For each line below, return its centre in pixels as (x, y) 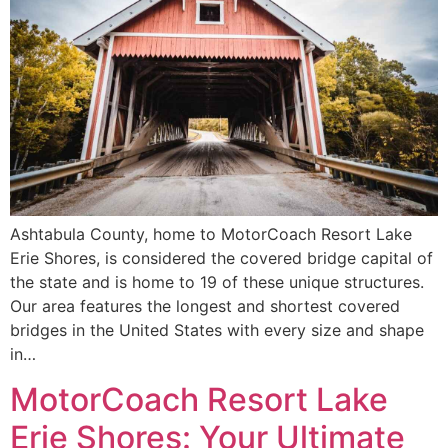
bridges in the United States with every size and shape (217, 330)
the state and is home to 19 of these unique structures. (217, 282)
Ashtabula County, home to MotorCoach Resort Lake (211, 234)
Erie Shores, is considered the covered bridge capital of (221, 258)
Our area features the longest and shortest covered (205, 306)
